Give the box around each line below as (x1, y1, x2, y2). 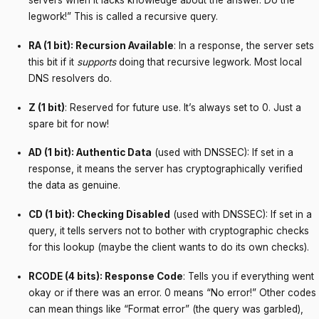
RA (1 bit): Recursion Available (28, 39, 174, 51)
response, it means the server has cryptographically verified (28, 163, 303, 175)
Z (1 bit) (28, 101, 65, 113)
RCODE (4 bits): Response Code (28, 270, 183, 282)
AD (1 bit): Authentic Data (28, 147, 152, 159)
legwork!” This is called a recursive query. (28, 11, 218, 23)
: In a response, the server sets (174, 39, 314, 51)
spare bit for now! (28, 117, 109, 130)
